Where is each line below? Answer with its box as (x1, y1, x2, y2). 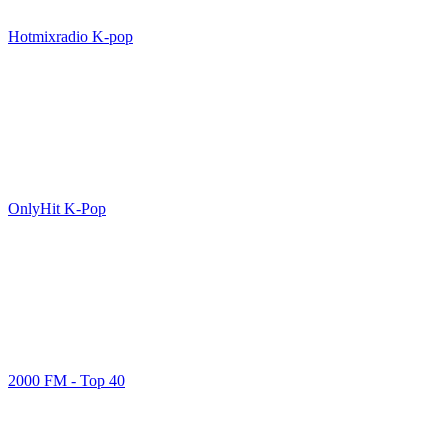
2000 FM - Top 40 (8, 372, 125, 389)
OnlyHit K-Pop (8, 200, 106, 217)
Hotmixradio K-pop (8, 28, 133, 45)
